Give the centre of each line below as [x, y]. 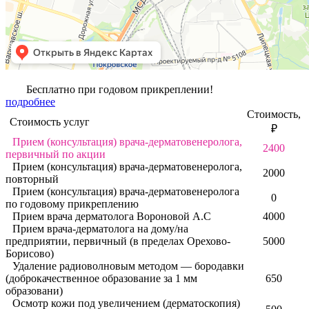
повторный [32, 179]
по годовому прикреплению [72, 203]
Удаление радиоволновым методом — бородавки [128, 266]
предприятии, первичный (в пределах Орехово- [118, 241]
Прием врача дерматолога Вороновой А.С [112, 216]
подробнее [30, 101]
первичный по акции [56, 154]
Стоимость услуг [50, 121]
